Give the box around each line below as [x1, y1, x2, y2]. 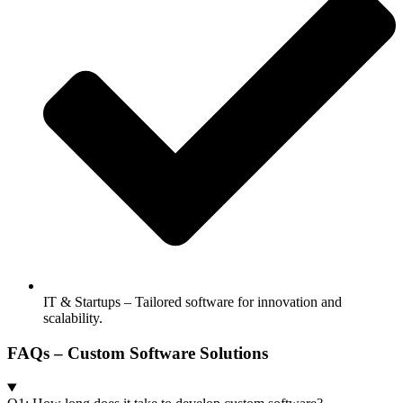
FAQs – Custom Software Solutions [7, 343, 268, 363]
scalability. [43, 309, 103, 326]
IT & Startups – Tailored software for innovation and [43, 293, 342, 309]
